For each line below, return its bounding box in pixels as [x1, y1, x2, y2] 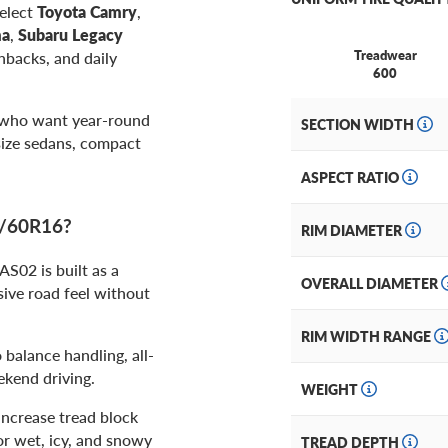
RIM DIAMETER [301, 220, 405, 241]
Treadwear [353, 45, 417, 65]
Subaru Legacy [18, 23, 123, 47]
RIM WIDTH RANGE [301, 326, 434, 347]
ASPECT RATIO [301, 167, 402, 188]
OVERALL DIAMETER [301, 273, 441, 294]
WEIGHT [301, 379, 361, 400]
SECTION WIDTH [301, 114, 417, 135]
